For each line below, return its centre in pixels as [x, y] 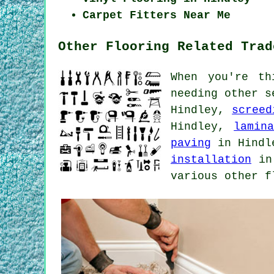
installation [211, 159]
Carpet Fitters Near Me [157, 15]
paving [191, 143]
